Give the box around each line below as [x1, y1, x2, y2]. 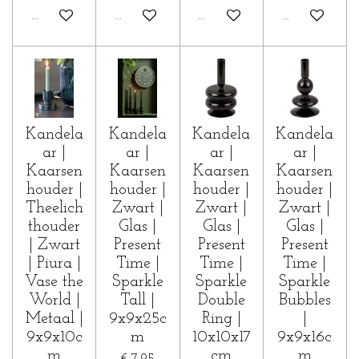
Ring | [201, 310, 241, 327]
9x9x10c [26, 329, 83, 345]
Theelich [25, 200, 83, 216]
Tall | [120, 292, 155, 309]
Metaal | [25, 310, 83, 327]
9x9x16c [277, 329, 333, 345]
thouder [28, 218, 81, 235]
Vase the [25, 273, 84, 290]
